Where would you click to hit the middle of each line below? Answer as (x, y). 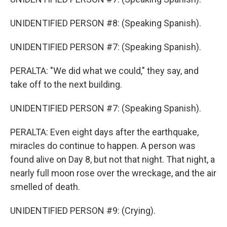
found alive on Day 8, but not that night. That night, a (112, 159)
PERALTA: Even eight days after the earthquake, (104, 132)
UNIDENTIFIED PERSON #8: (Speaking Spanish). (106, 23)
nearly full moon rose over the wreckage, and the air (113, 173)
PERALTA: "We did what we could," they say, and (104, 71)
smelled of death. (45, 187)
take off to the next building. (66, 84)
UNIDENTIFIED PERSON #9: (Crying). (83, 211)
